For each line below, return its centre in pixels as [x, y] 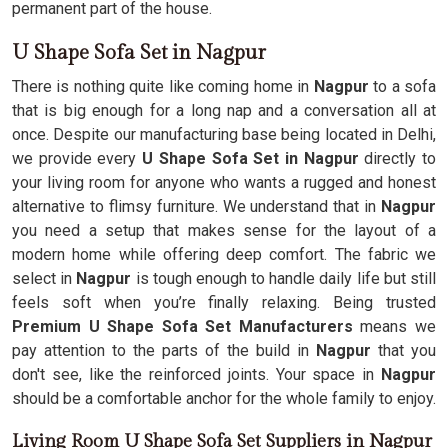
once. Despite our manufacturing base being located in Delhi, [224, 134]
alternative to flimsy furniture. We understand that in [196, 206]
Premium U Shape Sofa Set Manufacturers [182, 326]
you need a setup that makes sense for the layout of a [224, 230]
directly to [400, 158]
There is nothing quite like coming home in [161, 86]
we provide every [77, 158]
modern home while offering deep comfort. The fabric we [224, 254]
